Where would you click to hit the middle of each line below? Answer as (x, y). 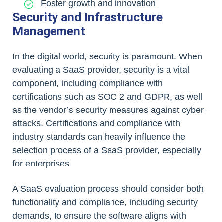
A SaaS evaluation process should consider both (108, 189)
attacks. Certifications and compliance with (96, 123)
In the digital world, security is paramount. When (107, 56)
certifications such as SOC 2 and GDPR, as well (107, 96)
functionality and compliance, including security (105, 202)
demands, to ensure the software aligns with (99, 215)
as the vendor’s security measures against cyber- (110, 110)
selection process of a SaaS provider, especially (107, 150)
